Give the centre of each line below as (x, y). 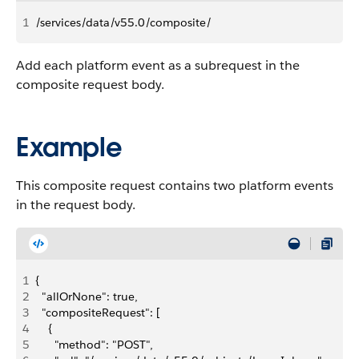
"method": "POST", (94, 345)
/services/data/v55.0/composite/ (123, 22)
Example (69, 147)
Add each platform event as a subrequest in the (158, 65)
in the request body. (76, 205)
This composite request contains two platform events (175, 186)
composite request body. (90, 85)
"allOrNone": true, (87, 296)
